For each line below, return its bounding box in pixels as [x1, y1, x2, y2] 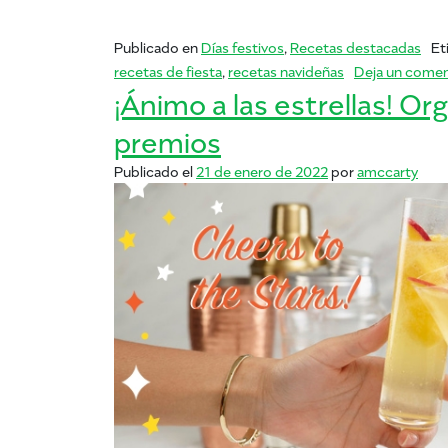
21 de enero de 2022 [196, 161, 328, 181]
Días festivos [201, 37, 284, 57]
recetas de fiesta [114, 61, 222, 81]
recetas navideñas [228, 61, 344, 81]
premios [114, 120, 221, 160]
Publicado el [114, 161, 196, 181]
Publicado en [114, 37, 201, 57]
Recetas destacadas [290, 37, 421, 57]
